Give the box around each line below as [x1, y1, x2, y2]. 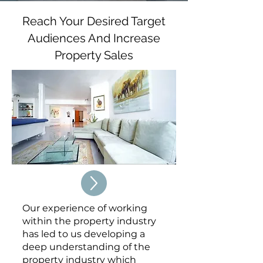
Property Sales [55, 48, 133, 62]
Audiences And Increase [28, 31, 160, 45]
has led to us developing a [22, 228, 145, 240]
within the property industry [22, 215, 156, 227]
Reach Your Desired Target [22, 14, 166, 28]
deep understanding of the [22, 241, 150, 252]
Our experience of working [22, 203, 147, 214]
